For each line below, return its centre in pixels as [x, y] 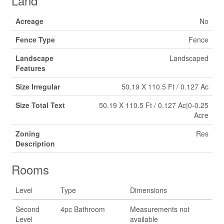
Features [30, 68]
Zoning [28, 133]
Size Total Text [40, 105]
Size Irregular [38, 86]
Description [35, 143]
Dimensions [148, 190]
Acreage [29, 21]
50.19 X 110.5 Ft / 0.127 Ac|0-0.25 [154, 105]
